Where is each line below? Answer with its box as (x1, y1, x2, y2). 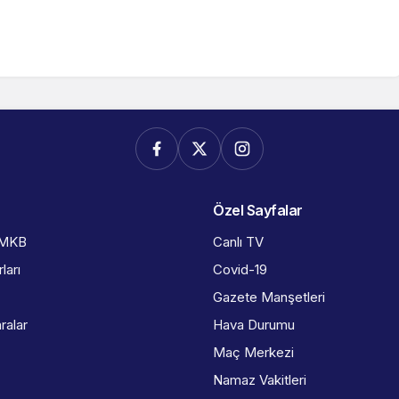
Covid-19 (213, 261, 267, 279)
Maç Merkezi (213, 344, 294, 362)
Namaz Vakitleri (213, 371, 306, 389)
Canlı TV (213, 233, 264, 251)
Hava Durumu (213, 316, 295, 334)
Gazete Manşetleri (213, 289, 325, 306)
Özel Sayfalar (213, 201, 303, 220)
